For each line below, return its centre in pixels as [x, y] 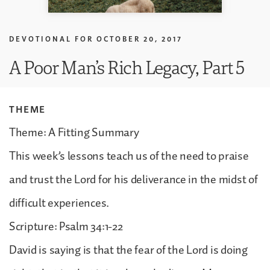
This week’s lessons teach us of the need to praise [129, 156]
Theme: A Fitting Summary [74, 132]
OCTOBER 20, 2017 [140, 39]
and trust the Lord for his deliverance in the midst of [133, 179]
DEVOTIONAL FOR [51, 39]
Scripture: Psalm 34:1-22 [66, 226]
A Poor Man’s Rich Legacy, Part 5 [127, 67]
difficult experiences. [59, 203]
